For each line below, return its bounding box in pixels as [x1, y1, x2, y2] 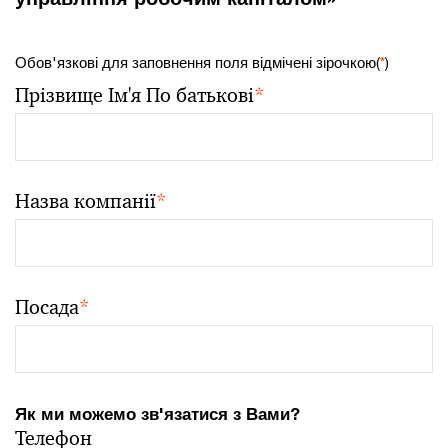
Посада [15, 294, 79, 320]
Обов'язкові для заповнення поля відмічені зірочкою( [15, 53, 380, 71]
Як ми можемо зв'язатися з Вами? [15, 403, 300, 424]
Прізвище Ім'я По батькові [15, 82, 254, 108]
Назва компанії [15, 188, 156, 214]
